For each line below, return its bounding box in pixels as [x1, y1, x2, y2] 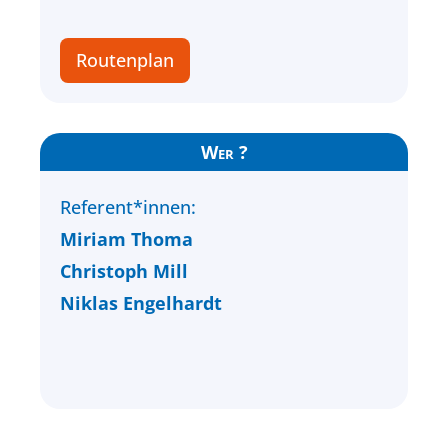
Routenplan [76, 48, 174, 72]
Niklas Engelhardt [60, 291, 222, 315]
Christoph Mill [60, 259, 188, 283]
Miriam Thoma [60, 227, 193, 251]
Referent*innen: [60, 195, 196, 219]
